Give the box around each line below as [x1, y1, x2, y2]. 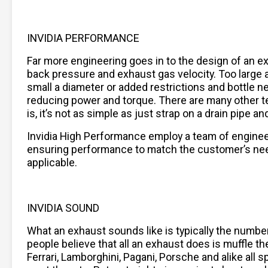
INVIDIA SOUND [27, 201, 99, 214]
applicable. [27, 156, 77, 169]
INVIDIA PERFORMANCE [27, 31, 139, 44]
